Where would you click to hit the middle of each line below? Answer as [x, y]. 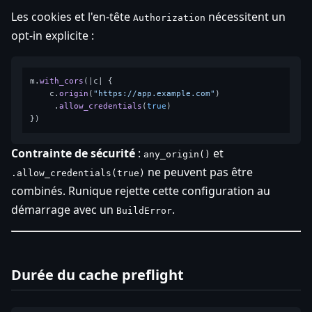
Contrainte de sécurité [73, 154]
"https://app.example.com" [155, 94]
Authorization [169, 17]
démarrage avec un [64, 210]
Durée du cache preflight [97, 275]
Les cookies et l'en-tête [72, 16]
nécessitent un [245, 16]
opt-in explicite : [53, 35]
